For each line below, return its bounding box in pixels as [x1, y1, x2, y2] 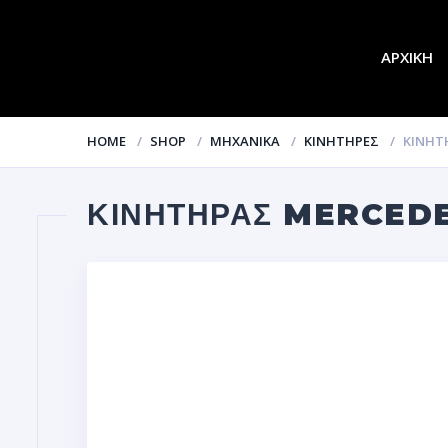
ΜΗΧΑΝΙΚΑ [210, 131, 280, 150]
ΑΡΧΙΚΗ [381, 47, 434, 67]
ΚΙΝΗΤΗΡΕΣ [304, 131, 379, 150]
